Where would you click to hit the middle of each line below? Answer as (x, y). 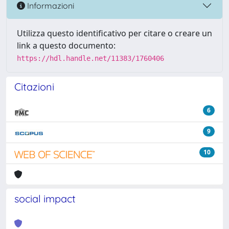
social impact (45, 199)
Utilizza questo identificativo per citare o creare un (114, 33)
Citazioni (34, 87)
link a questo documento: (66, 45)
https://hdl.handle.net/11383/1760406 (90, 58)
